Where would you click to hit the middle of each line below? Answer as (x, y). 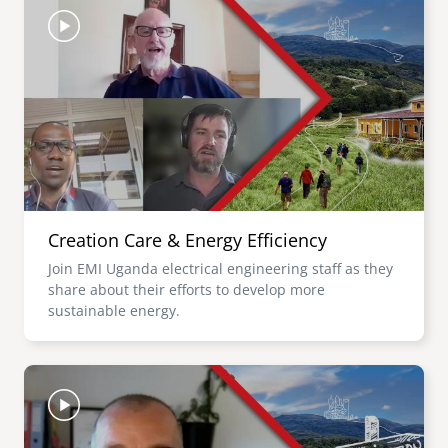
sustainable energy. (114, 310)
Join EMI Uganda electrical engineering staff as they (220, 268)
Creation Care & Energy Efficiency (187, 240)
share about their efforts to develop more (186, 289)
